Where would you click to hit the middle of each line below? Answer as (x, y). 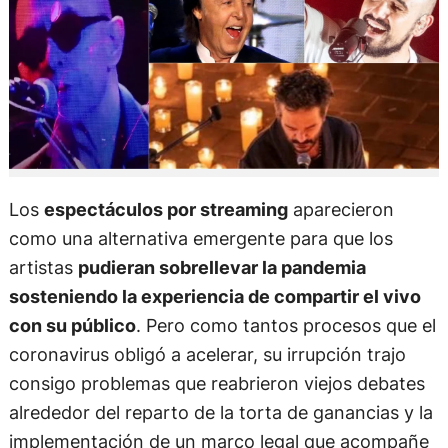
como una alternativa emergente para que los (200, 238)
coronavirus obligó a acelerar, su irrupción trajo (207, 354)
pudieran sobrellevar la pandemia (221, 267)
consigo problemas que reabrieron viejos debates (216, 383)
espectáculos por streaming (165, 209)
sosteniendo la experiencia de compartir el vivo (214, 296)
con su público (72, 325)
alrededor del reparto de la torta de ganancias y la (220, 412)
